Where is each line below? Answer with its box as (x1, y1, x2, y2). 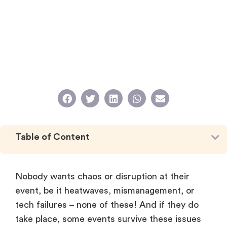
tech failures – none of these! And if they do (15, 200, 199, 210)
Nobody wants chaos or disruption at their (15, 172, 190, 181)
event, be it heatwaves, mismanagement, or (15, 186, 195, 196)
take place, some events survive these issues (15, 214, 201, 224)
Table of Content (15, 132, 90, 142)
